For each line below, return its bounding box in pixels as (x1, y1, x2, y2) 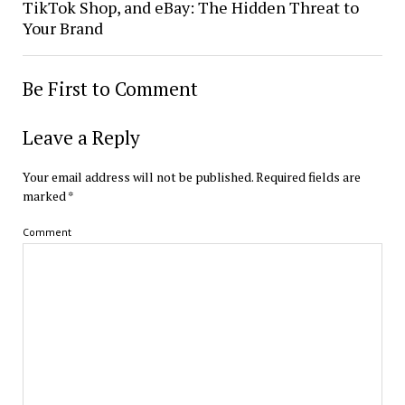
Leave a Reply (22, 125, 140, 151)
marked (22, 187, 68, 205)
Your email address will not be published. (22, 168, 253, 186)
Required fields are (255, 168, 361, 186)
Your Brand (22, 17, 103, 40)
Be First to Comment (22, 76, 198, 102)
